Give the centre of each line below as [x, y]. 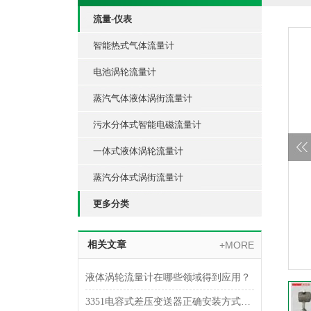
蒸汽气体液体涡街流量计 [143, 98]
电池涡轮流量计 [125, 72]
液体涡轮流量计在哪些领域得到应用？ [168, 277]
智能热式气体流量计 [134, 45]
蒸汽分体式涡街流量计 [138, 177]
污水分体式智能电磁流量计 [147, 125]
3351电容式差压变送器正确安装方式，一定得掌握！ [246, 302]
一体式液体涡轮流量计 [138, 151]
